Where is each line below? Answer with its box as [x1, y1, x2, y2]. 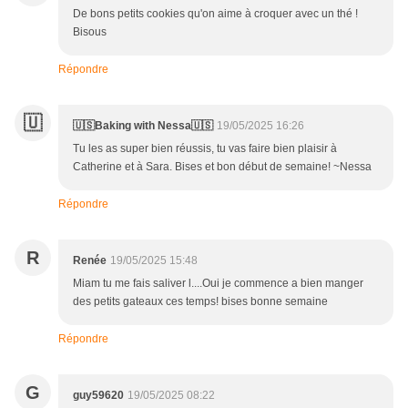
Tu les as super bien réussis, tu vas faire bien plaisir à [73, 141, 337, 155]
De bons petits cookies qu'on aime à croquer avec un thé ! [73, 6, 358, 20]
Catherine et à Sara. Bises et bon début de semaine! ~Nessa [73, 159, 372, 173]
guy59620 [73, 388, 124, 402]
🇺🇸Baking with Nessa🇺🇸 [73, 118, 213, 132]
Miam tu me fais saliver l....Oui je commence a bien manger [73, 276, 363, 290]
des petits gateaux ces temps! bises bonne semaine [73, 294, 328, 308]
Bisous [73, 25, 107, 38]
